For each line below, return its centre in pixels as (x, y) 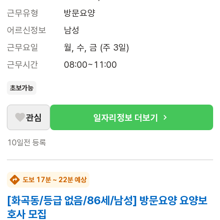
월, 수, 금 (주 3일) (96, 48)
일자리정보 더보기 (126, 117)
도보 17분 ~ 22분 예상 (55, 180)
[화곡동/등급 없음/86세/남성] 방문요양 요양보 (107, 201)
